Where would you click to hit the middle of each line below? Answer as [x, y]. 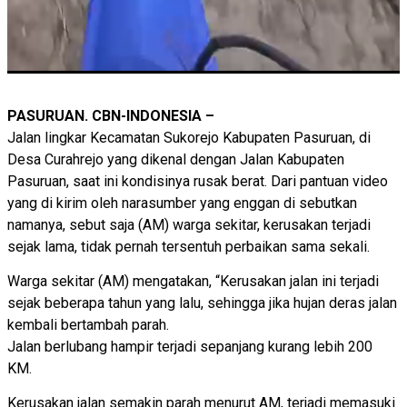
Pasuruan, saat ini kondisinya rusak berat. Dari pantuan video [198, 181]
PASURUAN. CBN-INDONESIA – [111, 115]
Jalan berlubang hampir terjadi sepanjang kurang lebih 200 [190, 347]
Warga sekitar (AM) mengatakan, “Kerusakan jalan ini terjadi [193, 281]
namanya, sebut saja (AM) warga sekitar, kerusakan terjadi [189, 224]
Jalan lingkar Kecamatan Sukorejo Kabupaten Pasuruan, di [189, 137]
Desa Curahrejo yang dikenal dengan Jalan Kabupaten [176, 159]
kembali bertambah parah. [88, 325]
